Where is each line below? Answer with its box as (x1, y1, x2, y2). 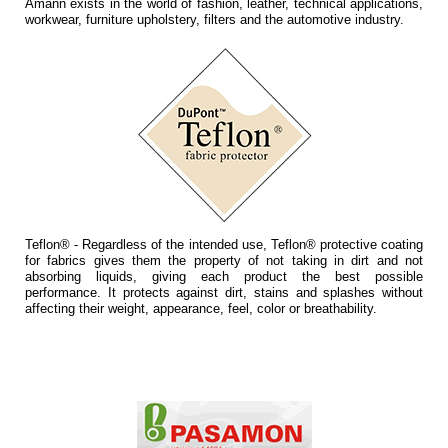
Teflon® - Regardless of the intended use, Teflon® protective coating (25, 237, 423, 252)
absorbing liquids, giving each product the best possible (25, 269, 423, 284)
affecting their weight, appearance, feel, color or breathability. (25, 301, 377, 316)
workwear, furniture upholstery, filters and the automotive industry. (25, 12, 404, 27)
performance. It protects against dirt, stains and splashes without (25, 285, 423, 300)
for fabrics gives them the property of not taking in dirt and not (25, 253, 423, 268)
